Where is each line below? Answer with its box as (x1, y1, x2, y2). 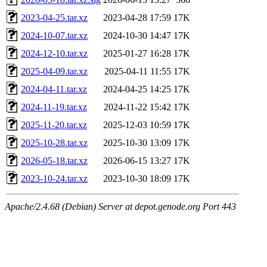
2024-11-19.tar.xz (21, 101, 87, 112)
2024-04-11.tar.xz (21, 83, 87, 94)
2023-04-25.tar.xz (21, 12, 88, 23)
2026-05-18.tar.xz (21, 155, 88, 166)
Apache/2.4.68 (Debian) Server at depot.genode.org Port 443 (5, 201, 236, 212)
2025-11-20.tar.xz (21, 119, 87, 130)
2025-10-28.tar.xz (21, 137, 88, 148)
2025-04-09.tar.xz (21, 66, 88, 76)
